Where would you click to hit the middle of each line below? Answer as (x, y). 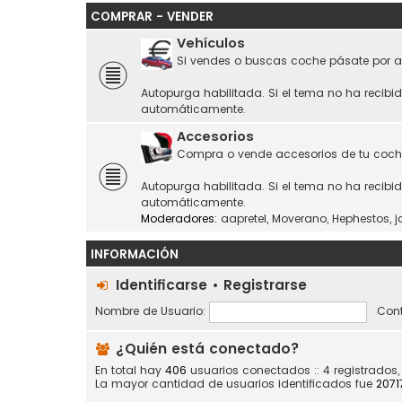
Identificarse (162, 285)
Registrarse (265, 285)
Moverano (299, 218)
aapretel (244, 218)
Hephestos (361, 218)
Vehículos (211, 43)
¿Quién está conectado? (205, 349)
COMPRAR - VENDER (152, 17)
